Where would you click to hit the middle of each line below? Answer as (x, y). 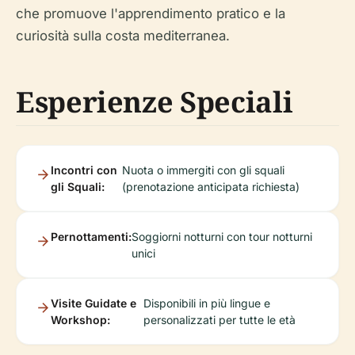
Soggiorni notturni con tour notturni (222, 236)
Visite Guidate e (94, 303)
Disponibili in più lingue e (206, 303)
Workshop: (80, 319)
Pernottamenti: (91, 236)
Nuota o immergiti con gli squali (203, 170)
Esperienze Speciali (155, 101)
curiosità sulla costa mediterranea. (123, 35)
